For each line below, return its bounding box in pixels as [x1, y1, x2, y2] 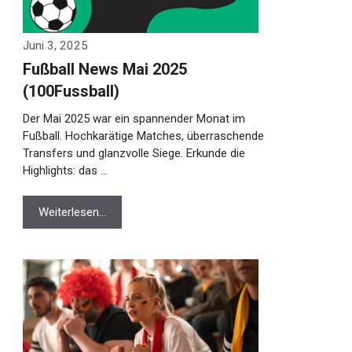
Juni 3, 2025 [14, 56, 80, 70]
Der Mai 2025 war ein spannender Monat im [14, 129, 237, 143]
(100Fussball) [14, 99, 112, 118]
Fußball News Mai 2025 [14, 77, 179, 96]
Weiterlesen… [30, 222, 98, 236]
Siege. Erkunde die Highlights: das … [14, 181, 196, 195]
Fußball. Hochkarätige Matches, [14, 146, 176, 160]
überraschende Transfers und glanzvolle [14, 163, 222, 178]
